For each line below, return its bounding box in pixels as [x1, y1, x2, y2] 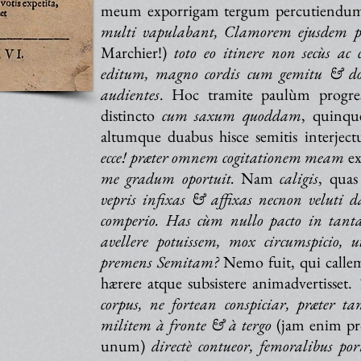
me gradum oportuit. [101, 168, 234, 189]
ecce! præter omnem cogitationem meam [101, 147, 344, 168]
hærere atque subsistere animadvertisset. [101, 272, 359, 293]
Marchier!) [101, 42, 174, 63]
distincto [101, 105, 162, 126]
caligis [280, 168, 319, 189]
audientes [101, 84, 160, 105]
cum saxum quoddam [161, 105, 302, 126]
